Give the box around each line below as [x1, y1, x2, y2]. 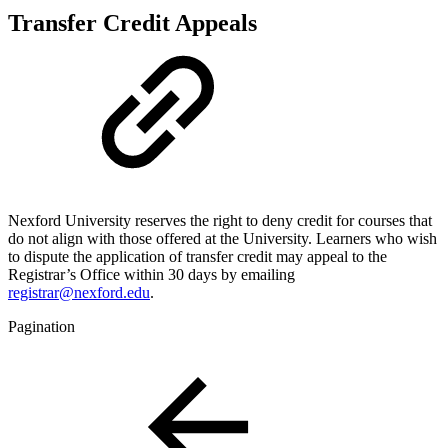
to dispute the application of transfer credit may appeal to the [8, 248, 387, 266]
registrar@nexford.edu [8, 284, 150, 302]
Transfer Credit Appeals [8, 9, 257, 36]
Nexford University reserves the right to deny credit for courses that [8, 212, 432, 230]
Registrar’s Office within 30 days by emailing [8, 266, 295, 284]
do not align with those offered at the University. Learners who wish [8, 230, 437, 248]
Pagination [8, 318, 75, 336]
